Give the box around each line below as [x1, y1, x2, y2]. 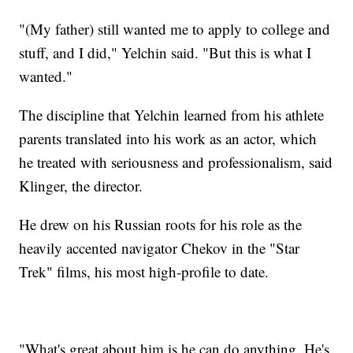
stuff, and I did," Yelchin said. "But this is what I [19, 43, 312, 63]
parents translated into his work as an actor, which [19, 128, 318, 149]
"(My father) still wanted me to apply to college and [19, 19, 331, 39]
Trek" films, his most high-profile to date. [19, 262, 269, 282]
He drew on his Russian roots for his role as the [19, 214, 303, 235]
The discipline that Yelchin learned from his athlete [19, 105, 325, 125]
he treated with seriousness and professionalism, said [19, 152, 333, 173]
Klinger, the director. [19, 176, 143, 196]
